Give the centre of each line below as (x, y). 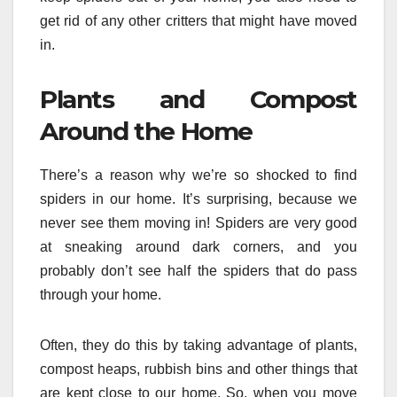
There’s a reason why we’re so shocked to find (198, 175)
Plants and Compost (198, 99)
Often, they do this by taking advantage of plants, (198, 345)
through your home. (101, 294)
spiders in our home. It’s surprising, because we (198, 198)
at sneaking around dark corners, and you (198, 246)
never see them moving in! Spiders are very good (198, 222)
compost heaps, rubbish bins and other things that (198, 369)
